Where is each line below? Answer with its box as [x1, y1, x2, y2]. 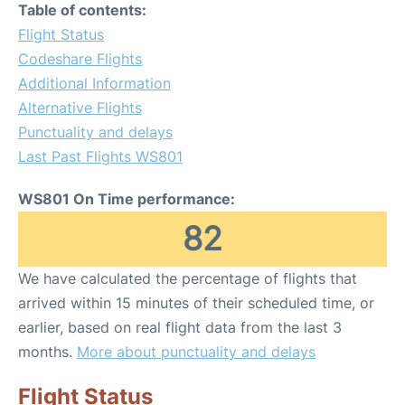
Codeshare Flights [18, 50, 142, 68]
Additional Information [18, 74, 171, 92]
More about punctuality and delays [77, 343, 316, 361]
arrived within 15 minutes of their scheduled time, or [18, 294, 374, 312]
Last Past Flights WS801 [18, 147, 183, 165]
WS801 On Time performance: [18, 190, 235, 208]
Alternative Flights [18, 99, 142, 117]
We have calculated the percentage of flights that [18, 269, 357, 287]
